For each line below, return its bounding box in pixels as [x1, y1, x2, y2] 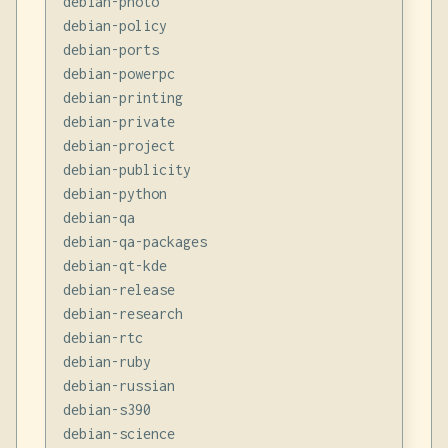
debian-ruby [62, 352, 151, 370]
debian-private [62, 112, 175, 130]
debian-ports [62, 40, 159, 58]
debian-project [62, 136, 175, 154]
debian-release [62, 280, 175, 298]
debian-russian [62, 376, 175, 394]
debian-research [62, 304, 183, 322]
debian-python [62, 184, 167, 202]
